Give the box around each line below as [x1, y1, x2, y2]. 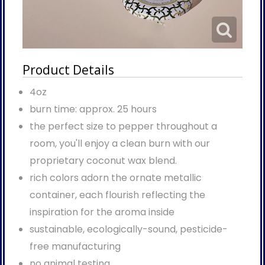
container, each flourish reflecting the [29, 188, 205, 202]
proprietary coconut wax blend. [29, 154, 179, 168]
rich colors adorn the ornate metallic [29, 171, 202, 185]
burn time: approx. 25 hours [29, 102, 157, 117]
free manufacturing [29, 240, 121, 254]
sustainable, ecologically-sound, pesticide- [29, 222, 228, 237]
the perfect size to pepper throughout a [29, 119, 217, 134]
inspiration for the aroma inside [29, 205, 174, 219]
